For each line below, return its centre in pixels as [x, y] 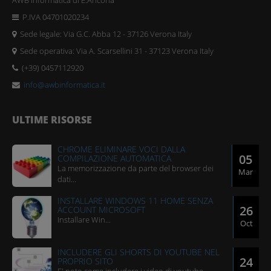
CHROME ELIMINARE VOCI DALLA [121, 149]
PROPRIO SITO [85, 261]
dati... [67, 179]
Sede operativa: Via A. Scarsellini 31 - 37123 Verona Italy [115, 51]
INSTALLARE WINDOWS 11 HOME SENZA [135, 201]
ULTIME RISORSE [52, 120]
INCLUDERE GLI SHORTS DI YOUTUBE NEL [139, 252]
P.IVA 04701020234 [54, 17]
